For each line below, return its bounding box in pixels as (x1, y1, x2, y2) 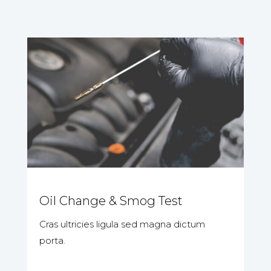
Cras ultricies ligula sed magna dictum (39, 218, 205, 230)
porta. (39, 235, 65, 247)
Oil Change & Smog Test (39, 194, 183, 209)
